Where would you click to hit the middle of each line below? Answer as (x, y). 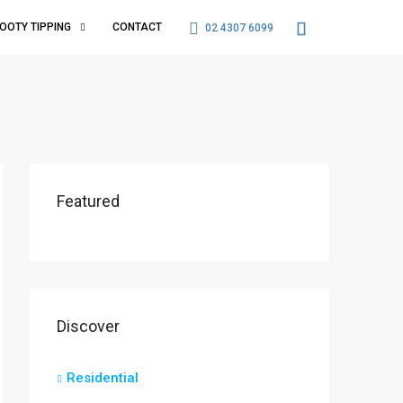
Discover (88, 326)
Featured (88, 201)
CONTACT (137, 27)
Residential (103, 378)
